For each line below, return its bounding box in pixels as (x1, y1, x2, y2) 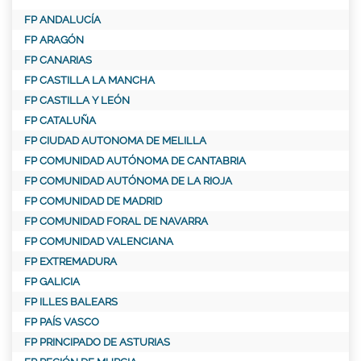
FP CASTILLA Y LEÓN (24, 94, 130, 107)
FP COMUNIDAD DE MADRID (24, 195, 162, 208)
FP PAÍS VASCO (24, 316, 99, 329)
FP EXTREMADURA (24, 255, 117, 268)
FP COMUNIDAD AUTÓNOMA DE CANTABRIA (24, 155, 246, 168)
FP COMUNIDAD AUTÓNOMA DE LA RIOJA (24, 175, 232, 188)
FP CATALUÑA (24, 114, 96, 127)
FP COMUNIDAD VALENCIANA (24, 235, 173, 248)
